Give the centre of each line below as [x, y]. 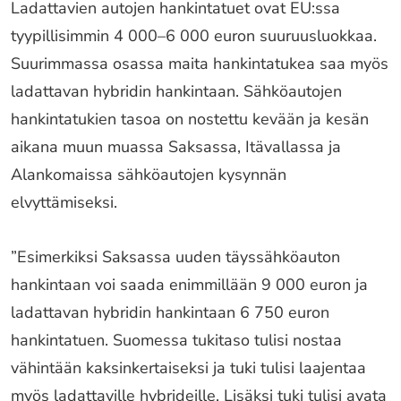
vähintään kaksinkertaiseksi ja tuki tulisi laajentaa [188, 368]
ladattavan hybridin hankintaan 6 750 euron [170, 312]
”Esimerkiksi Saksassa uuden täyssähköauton [175, 257]
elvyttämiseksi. [64, 202]
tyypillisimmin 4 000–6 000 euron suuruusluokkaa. [194, 36]
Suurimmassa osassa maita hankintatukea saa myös [200, 64]
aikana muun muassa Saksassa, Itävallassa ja [176, 147]
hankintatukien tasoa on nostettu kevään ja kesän [190, 119]
